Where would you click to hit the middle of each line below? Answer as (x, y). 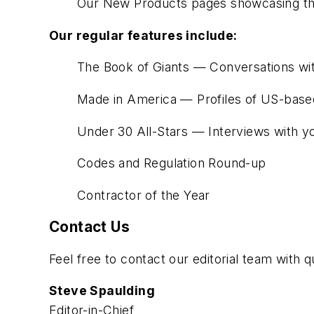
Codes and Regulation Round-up (172, 163)
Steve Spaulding (102, 291)
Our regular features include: (143, 35)
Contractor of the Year (144, 195)
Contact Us (89, 227)
